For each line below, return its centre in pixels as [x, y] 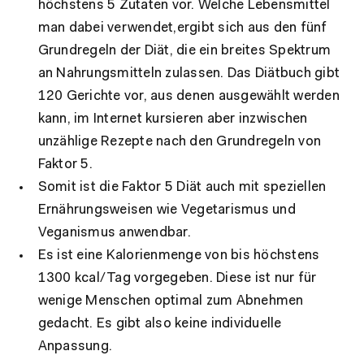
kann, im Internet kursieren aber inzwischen [173, 119]
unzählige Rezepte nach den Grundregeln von [180, 141]
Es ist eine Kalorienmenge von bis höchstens [179, 255]
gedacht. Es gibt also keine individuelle [160, 323]
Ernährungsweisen [95, 210]
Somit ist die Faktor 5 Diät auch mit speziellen [182, 187]
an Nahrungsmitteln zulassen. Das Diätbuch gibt [189, 73]
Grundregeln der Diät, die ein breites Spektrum [184, 50]
